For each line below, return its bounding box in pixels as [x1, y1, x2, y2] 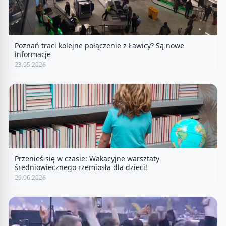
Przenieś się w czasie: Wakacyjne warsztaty [15, 153, 159, 163]
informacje [15, 49, 51, 59]
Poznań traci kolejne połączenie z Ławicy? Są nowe [15, 40, 184, 50]
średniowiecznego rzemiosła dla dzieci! [15, 162, 147, 172]
